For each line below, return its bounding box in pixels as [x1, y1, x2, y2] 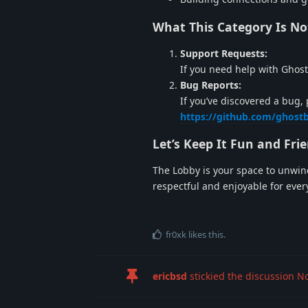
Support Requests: [180, 46, 267, 60]
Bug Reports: [180, 78, 241, 91]
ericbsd [153, 269, 187, 283]
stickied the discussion [187, 269, 297, 283]
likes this [186, 228, 223, 241]
